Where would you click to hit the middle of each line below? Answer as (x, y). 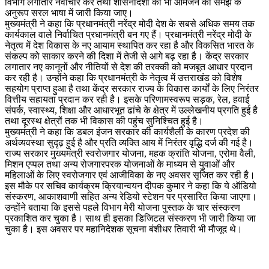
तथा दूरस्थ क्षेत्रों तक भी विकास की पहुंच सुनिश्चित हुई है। (104, 121)
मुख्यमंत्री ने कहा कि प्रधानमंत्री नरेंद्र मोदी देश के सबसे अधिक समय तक (130, 23)
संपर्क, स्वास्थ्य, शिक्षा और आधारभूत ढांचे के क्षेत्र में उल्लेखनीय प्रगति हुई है (131, 110)
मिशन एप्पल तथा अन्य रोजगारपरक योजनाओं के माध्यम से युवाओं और (120, 164)
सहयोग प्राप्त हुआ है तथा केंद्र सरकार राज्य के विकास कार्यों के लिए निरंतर (132, 88)
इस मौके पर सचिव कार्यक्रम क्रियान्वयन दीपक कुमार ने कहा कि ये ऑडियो (131, 186)
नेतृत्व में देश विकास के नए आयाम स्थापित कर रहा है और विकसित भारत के (129, 45)
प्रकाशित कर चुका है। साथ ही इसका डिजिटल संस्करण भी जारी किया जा (130, 218)
